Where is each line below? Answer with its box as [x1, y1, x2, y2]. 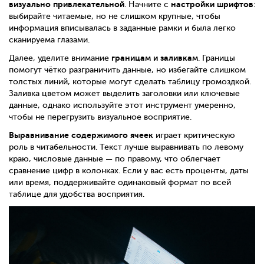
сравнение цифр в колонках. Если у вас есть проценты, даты [9, 166, 249, 176]
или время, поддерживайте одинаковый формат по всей [9, 178, 231, 187]
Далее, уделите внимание [9, 54, 111, 63]
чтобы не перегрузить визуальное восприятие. [9, 113, 192, 122]
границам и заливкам [111, 53, 198, 63]
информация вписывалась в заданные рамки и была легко [9, 24, 236, 33]
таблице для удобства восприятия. [9, 190, 144, 199]
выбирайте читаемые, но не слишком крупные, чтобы [9, 12, 220, 21]
